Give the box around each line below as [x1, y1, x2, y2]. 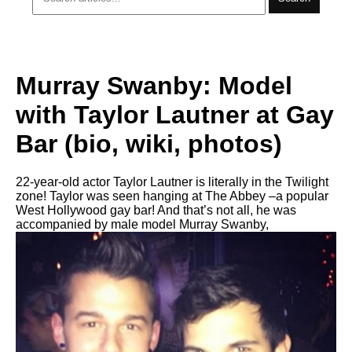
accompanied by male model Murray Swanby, [16, 218, 269, 231]
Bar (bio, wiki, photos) [16, 129, 282, 158]
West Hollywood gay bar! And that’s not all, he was [16, 203, 296, 217]
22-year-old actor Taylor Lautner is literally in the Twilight [16, 175, 328, 189]
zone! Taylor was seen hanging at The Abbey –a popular [16, 189, 328, 203]
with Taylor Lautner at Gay [16, 100, 334, 129]
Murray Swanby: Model [16, 71, 292, 100]
